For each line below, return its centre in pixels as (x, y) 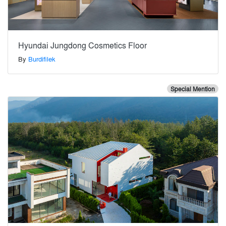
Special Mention (192, 89)
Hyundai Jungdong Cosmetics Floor (82, 45)
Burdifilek (42, 59)
